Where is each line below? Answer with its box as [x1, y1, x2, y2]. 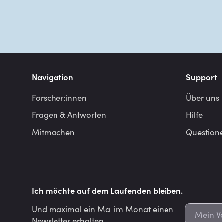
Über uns [186, 91, 220, 103]
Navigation [32, 71, 73, 82]
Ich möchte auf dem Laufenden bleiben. [32, 184, 183, 196]
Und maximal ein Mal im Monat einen [32, 203, 173, 214]
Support [186, 71, 218, 82]
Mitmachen [32, 126, 75, 137]
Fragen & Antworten [32, 109, 106, 120]
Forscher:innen [32, 91, 87, 103]
